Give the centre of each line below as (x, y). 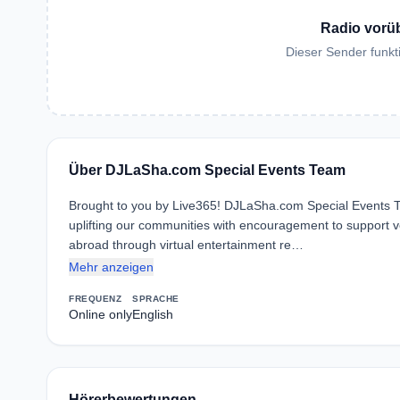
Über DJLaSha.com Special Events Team (207, 170)
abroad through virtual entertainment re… (186, 245)
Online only (100, 314)
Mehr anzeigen (111, 267)
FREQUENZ (95, 299)
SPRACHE (156, 299)
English (153, 314)
